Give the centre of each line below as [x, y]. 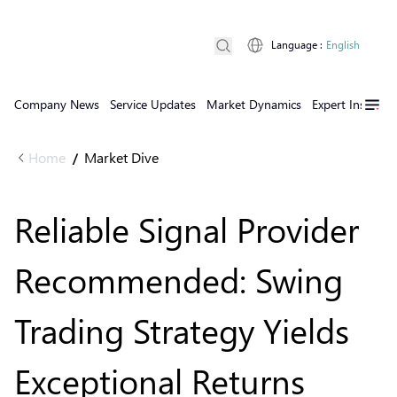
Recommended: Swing [179, 280]
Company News [57, 104]
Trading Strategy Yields [182, 330]
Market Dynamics [254, 104]
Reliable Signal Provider [187, 229]
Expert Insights [352, 104]
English [343, 45]
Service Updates [153, 104]
